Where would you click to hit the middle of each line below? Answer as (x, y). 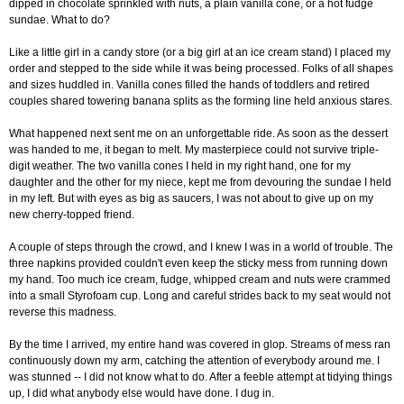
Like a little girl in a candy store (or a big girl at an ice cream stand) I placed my (200, 53)
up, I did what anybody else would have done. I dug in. (142, 394)
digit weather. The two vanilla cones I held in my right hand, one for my (180, 166)
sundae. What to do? (60, 20)
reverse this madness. (63, 312)
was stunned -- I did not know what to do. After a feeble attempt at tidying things (201, 377)
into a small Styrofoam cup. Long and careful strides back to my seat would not (200, 296)
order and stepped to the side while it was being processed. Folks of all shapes (201, 69)
